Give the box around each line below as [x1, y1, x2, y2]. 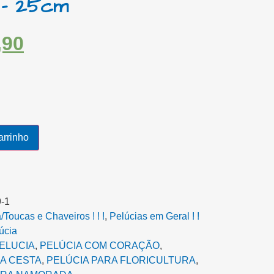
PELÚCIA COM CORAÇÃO [40, 240, 160, 251]
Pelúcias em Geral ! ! [109, 211, 199, 222]
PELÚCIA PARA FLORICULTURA [46, 255, 196, 266]
